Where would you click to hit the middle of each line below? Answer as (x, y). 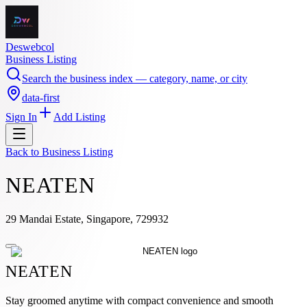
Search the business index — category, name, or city (135, 78)
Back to (24, 152)
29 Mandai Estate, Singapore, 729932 (87, 219)
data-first (41, 98)
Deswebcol (30, 47)
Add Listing (79, 117)
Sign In (21, 117)
